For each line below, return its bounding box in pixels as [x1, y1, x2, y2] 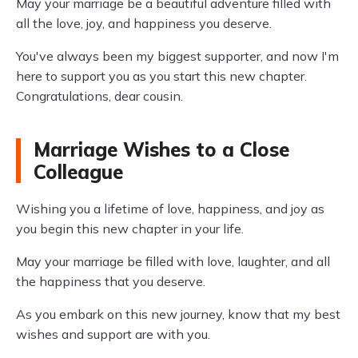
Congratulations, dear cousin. [16, 88, 183, 104]
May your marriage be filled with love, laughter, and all [16, 253, 330, 269]
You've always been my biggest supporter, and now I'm [16, 48, 339, 64]
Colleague [34, 160, 123, 184]
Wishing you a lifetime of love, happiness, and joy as [16, 201, 324, 217]
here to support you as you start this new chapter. [16, 68, 307, 84]
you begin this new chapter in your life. [16, 221, 244, 237]
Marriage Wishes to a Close [34, 137, 289, 161]
